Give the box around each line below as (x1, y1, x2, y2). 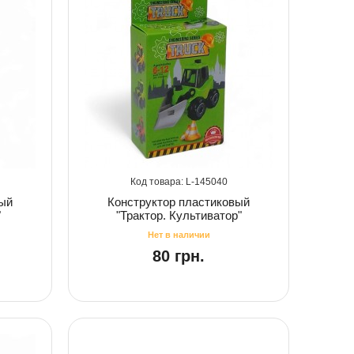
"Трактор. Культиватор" (115, 208, 242, 222)
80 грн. (153, 247, 205, 265)
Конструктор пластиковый (107, 194, 250, 209)
